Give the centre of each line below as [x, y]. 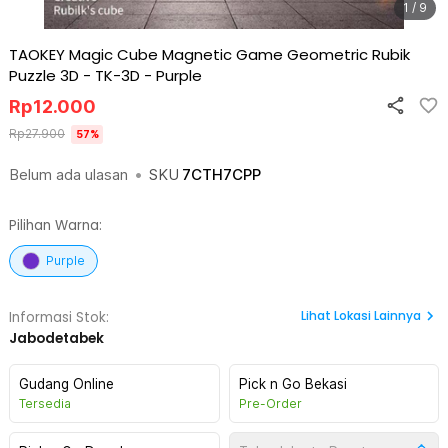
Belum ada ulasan [68, 174]
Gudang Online [66, 384]
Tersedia [45, 403]
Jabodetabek [56, 338]
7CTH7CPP [221, 174]
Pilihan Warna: [55, 225]
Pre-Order [270, 403]
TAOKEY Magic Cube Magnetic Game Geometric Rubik [209, 54]
